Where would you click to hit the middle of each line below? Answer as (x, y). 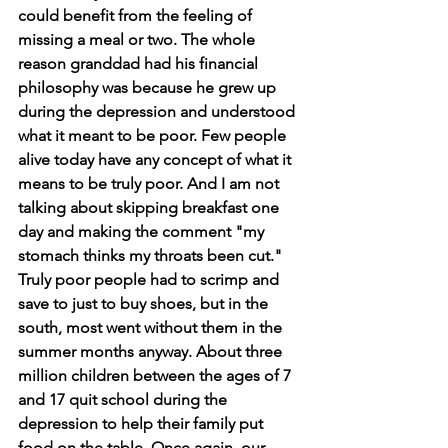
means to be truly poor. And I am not (150, 183)
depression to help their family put (142, 423)
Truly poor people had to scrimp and (150, 279)
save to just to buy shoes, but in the (145, 303)
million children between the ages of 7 (156, 375)
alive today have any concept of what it (156, 159)
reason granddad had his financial (140, 63)
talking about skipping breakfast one (150, 207)
